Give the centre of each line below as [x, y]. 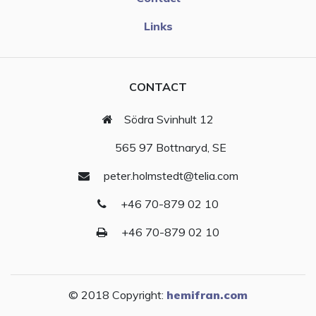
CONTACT [158, 87]
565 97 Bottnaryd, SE [170, 148]
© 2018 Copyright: [117, 295]
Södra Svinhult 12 [169, 120]
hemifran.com [207, 295]
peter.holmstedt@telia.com [169, 176]
